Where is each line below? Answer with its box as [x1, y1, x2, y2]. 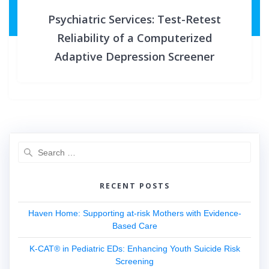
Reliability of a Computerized [56, 30, 213, 46]
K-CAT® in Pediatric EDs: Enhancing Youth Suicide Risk [29, 244, 240, 254]
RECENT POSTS [99, 181, 170, 192]
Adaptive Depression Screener [55, 49, 214, 64]
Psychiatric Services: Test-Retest [48, 11, 221, 27]
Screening [115, 256, 154, 267]
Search [134, 142, 162, 153]
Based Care [112, 221, 157, 231]
